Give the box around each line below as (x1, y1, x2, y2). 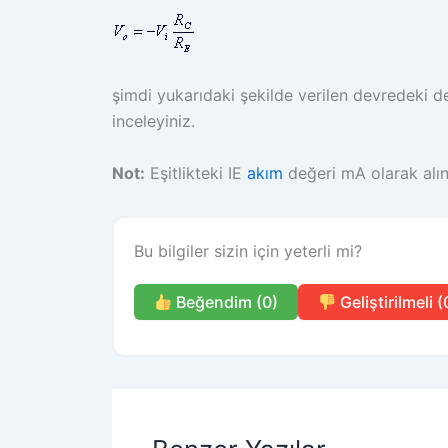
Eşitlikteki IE (145, 162, 247, 183)
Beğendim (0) (172, 292, 279, 313)
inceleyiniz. (112, 110, 195, 131)
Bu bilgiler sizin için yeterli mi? (134, 240, 362, 261)
